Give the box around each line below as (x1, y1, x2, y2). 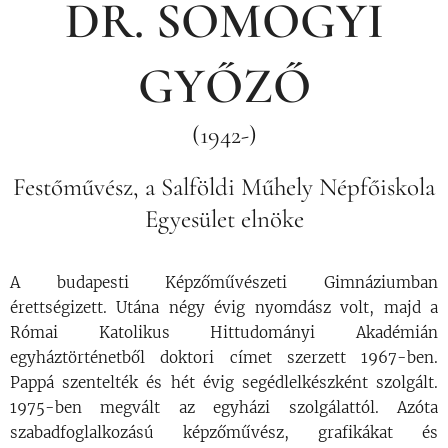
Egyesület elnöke (144, 204, 304, 235)
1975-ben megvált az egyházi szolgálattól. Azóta (10, 398, 438, 418)
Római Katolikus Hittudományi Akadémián (10, 323, 438, 343)
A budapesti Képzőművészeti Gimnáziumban (10, 273, 438, 293)
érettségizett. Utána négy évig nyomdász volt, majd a (10, 298, 438, 318)
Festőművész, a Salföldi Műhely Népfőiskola (13, 172, 435, 203)
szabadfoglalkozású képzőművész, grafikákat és (10, 423, 438, 443)
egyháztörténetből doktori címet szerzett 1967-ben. (10, 348, 438, 368)
